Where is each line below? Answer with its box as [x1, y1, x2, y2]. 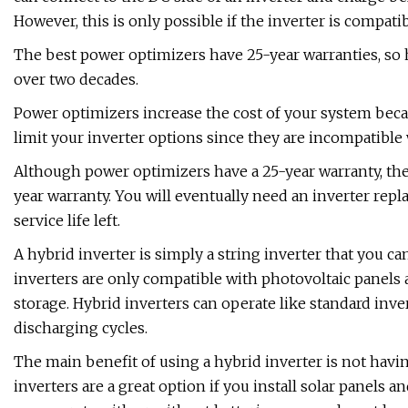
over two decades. [14, 70, 138, 89]
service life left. [14, 211, 120, 230]
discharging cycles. [14, 319, 148, 338]
